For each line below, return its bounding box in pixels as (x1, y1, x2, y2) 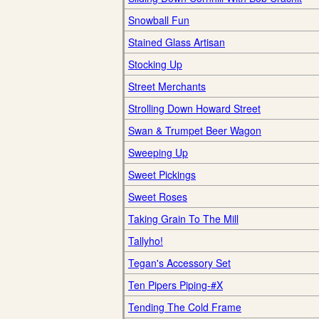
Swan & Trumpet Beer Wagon (128, 123, 261, 137)
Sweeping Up (128, 145, 188, 159)
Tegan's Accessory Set (128, 256, 231, 270)
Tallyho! (128, 234, 163, 248)
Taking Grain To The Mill (128, 211, 239, 226)
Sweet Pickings (128, 167, 196, 182)
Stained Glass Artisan (128, 35, 225, 49)
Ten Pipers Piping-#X (128, 278, 223, 292)
